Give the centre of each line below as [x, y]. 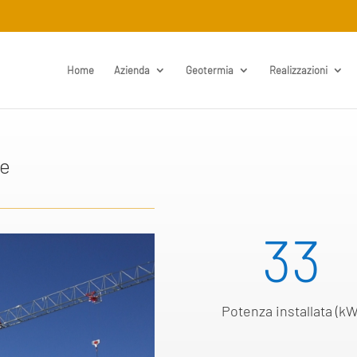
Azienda [131, 70]
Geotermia [209, 70]
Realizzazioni [298, 70]
